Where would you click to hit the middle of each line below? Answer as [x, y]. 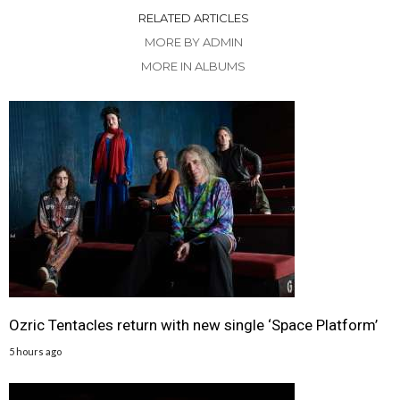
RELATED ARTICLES [193, 18]
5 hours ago [35, 351]
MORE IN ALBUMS [193, 66]
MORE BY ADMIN [193, 42]
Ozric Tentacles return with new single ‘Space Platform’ [195, 325]
